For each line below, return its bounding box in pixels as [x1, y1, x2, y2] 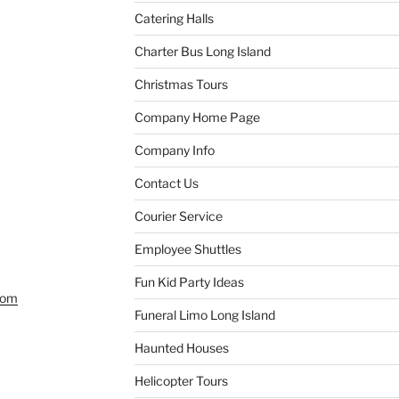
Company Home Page [134, 109, 260, 125]
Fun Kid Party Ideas [134, 273, 244, 289]
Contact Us [134, 175, 199, 191]
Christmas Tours [134, 76, 228, 92]
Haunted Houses [134, 339, 229, 355]
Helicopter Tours [134, 372, 228, 388]
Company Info [134, 142, 215, 158]
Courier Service [134, 208, 223, 224]
